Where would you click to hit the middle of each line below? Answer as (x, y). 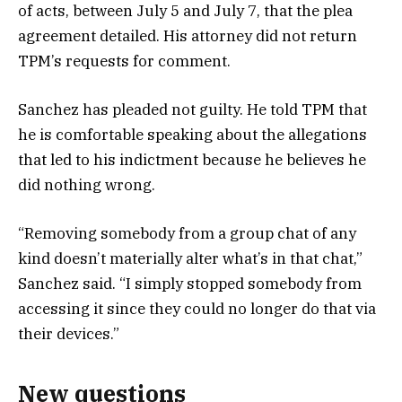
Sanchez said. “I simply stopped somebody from (190, 283)
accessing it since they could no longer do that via (197, 308)
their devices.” (69, 333)
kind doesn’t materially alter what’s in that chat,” (190, 258)
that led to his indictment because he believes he (192, 159)
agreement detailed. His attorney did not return (188, 35)
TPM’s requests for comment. (126, 61)
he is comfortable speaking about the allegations (192, 134)
